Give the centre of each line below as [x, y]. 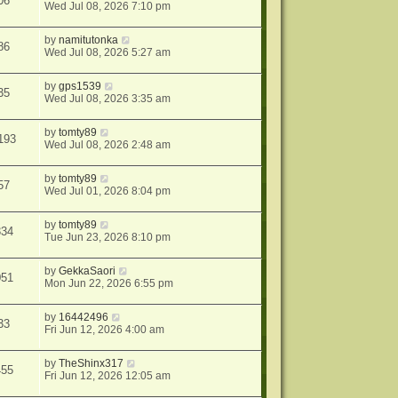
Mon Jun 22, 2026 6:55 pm [109, 283]
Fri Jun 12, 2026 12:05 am [108, 376]
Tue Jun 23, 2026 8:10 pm [108, 237]
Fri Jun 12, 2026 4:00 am [105, 330]
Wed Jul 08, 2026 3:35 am [108, 99]
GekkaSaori [88, 271]
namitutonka [89, 40]
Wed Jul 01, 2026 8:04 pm [108, 191]
